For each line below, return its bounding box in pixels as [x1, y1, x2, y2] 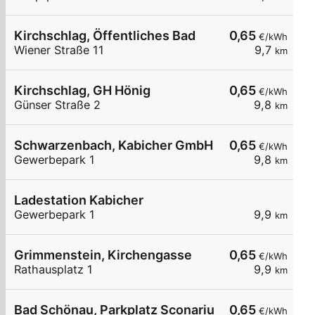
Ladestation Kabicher [14, 193, 143, 208]
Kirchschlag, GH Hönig [14, 83, 150, 98]
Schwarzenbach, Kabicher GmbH [14, 138, 213, 153]
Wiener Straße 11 [14, 43, 104, 58]
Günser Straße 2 [14, 98, 101, 112]
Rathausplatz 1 [14, 262, 93, 277]
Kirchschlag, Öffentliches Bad [14, 28, 195, 44]
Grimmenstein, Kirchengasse [14, 247, 192, 263]
